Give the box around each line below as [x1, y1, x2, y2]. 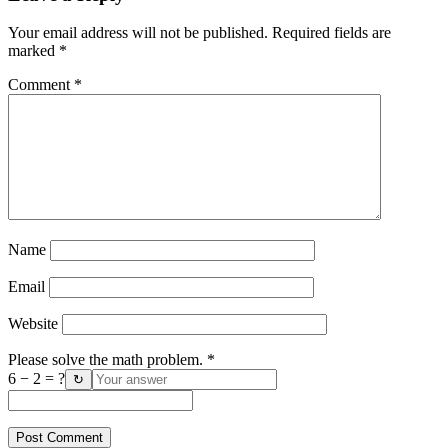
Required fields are [272, 24, 391, 42]
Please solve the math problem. [8, 351, 207, 369]
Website [8, 315, 58, 333]
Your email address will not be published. [8, 24, 268, 42]
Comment [8, 76, 74, 94]
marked [8, 42, 59, 60]
